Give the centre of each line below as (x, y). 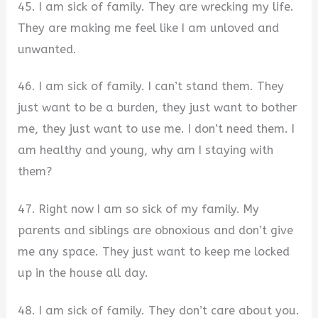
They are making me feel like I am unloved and (149, 28)
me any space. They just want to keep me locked (154, 252)
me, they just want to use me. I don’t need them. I (157, 129)
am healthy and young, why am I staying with (146, 150)
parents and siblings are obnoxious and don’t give (156, 231)
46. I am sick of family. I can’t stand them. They (151, 87)
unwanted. (48, 49)
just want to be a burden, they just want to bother (158, 108)
